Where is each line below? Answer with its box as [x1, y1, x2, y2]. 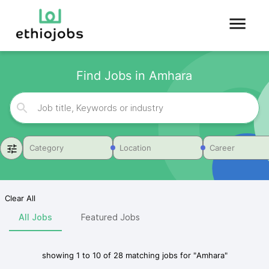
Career [210, 143, 235, 153]
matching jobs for [125, 250, 193, 260]
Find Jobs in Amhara [76, 68, 193, 83]
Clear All [5, 193, 35, 203]
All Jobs [19, 211, 52, 222]
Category [29, 143, 64, 153]
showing [41, 250, 76, 260]
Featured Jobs [81, 211, 140, 222]
